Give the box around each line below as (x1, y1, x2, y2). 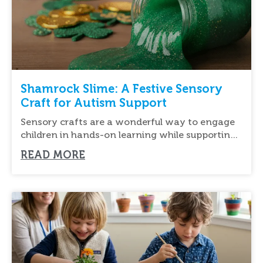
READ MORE (21, 148, 85, 161)
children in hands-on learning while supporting (21, 129, 236, 140)
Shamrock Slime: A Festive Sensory (21, 81, 222, 96)
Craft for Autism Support (21, 95, 167, 110)
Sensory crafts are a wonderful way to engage (21, 116, 235, 127)
